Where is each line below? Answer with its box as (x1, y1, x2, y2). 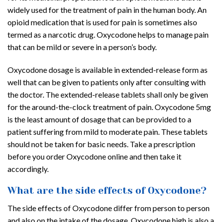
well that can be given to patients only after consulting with (7, 77, 206, 87)
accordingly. (7, 164, 49, 173)
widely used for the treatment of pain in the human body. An (7, 4, 207, 14)
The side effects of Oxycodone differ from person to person (7, 203, 210, 213)
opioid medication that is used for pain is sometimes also (7, 17, 197, 27)
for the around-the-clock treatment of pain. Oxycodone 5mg (7, 102, 211, 111)
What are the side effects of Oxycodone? (7, 185, 207, 197)
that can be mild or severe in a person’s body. (7, 42, 157, 52)
